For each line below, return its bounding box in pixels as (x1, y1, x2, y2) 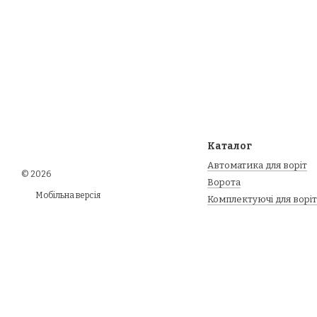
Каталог (207, 140, 252, 152)
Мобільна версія (34, 190, 100, 200)
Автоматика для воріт (207, 160, 307, 171)
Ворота (207, 177, 241, 188)
